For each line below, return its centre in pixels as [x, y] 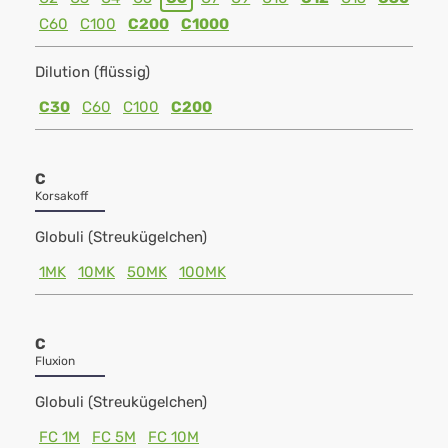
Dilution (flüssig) [92, 72]
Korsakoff [61, 196]
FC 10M [173, 437]
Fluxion [55, 361]
